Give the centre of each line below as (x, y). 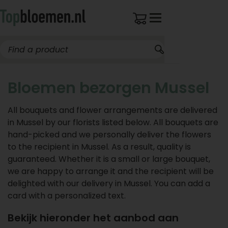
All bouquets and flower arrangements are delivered (112, 110)
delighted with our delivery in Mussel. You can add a (109, 183)
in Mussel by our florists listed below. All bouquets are (113, 122)
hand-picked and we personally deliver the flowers (109, 135)
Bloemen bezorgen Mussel (108, 88)
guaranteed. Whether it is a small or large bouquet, (109, 159)
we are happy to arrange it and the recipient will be (111, 171)
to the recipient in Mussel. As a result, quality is (99, 147)
